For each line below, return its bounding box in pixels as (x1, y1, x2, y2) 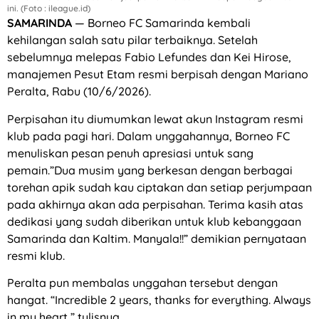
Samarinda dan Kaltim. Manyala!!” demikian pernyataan (7, 231, 306, 246)
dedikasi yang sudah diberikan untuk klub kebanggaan (7, 214, 301, 229)
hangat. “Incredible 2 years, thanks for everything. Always (7, 293, 311, 308)
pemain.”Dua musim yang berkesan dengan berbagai (7, 162, 293, 177)
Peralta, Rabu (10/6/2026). (7, 84, 151, 99)
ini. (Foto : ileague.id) (7, 3, 90, 14)
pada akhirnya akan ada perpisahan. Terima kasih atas (7, 197, 303, 211)
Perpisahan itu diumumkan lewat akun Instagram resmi (7, 111, 303, 126)
